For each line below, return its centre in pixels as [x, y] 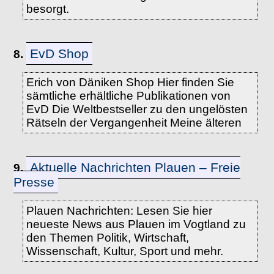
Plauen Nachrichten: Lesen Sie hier [119, 211]
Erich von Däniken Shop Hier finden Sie [130, 82]
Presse [34, 182]
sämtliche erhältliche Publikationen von [128, 96]
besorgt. [47, 9]
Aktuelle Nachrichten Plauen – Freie [135, 167]
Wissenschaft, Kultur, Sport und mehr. [124, 251]
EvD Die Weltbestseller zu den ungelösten [137, 109]
